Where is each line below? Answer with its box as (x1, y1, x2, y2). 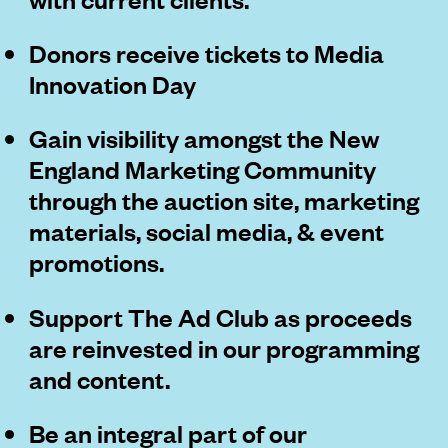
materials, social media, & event (29, 215, 385, 247)
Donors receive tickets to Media (29, 37, 385, 69)
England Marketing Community (29, 153, 377, 185)
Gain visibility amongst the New (29, 122, 380, 154)
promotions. (29, 246, 165, 278)
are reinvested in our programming (29, 331, 420, 363)
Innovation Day (29, 68, 197, 100)
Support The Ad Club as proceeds (29, 300, 413, 332)
